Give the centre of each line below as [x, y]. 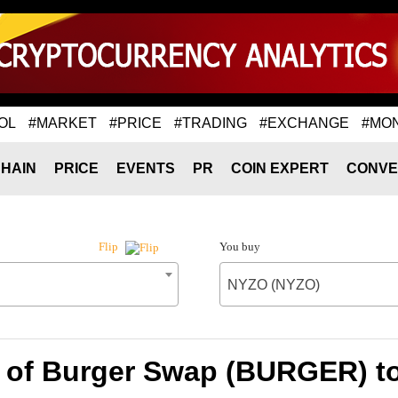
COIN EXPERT [280, 168]
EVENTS [146, 168]
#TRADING [211, 123]
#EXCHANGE [304, 123]
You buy [239, 247]
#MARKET [63, 123]
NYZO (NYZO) [273, 285]
